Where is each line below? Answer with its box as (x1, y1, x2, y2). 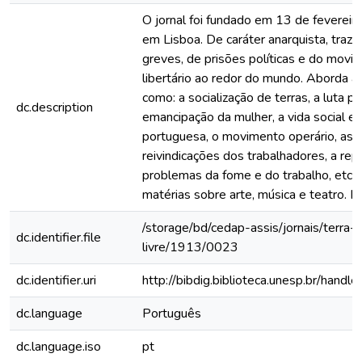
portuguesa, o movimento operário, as (142, 128, 353, 145)
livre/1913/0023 (142, 238, 238, 256)
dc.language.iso (16, 338, 101, 356)
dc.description (16, 99, 93, 116)
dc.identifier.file (16, 229, 101, 246)
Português (142, 305, 201, 322)
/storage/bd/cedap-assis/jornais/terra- (142, 219, 356, 237)
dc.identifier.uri (16, 271, 96, 289)
